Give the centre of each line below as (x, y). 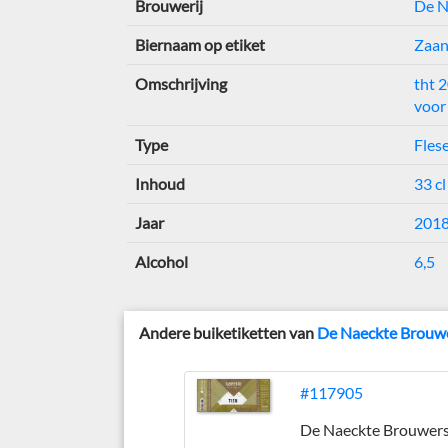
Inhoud (159, 183)
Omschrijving (180, 83)
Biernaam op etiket (199, 44)
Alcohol (161, 261)
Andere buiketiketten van (228, 332)
